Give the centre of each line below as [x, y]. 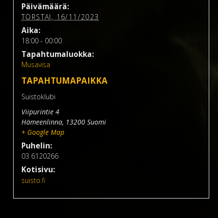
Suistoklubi [39, 97]
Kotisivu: [38, 170]
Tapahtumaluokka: [58, 54]
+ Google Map [43, 132]
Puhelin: [37, 146]
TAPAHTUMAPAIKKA [65, 81]
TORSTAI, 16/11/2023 [60, 17]
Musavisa [36, 65]
